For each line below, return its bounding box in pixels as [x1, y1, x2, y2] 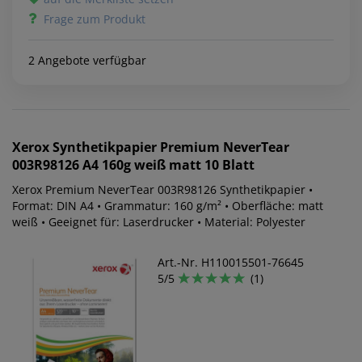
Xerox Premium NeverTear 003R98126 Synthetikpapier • [12, 182, 309, 198]
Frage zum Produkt [44, 11, 145, 27]
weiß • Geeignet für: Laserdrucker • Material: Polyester [12, 214, 305, 230]
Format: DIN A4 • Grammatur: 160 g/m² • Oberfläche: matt [12, 198, 323, 214]
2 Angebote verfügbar [28, 53, 146, 69]
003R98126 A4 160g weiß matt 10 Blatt [12, 156, 255, 175]
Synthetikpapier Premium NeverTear [53, 138, 289, 157]
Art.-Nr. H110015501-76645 [158, 255, 304, 271]
